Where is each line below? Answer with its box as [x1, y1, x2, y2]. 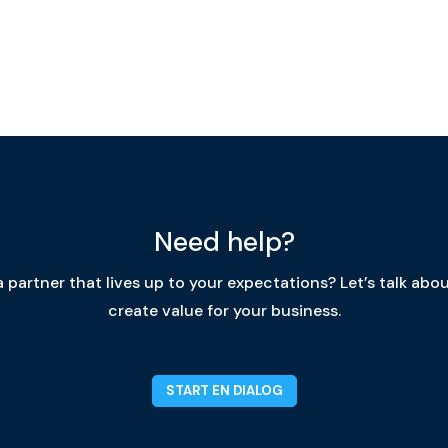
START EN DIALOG [165, 381, 283, 399]
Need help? [153, 223, 295, 259]
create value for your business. [107, 299, 341, 321]
